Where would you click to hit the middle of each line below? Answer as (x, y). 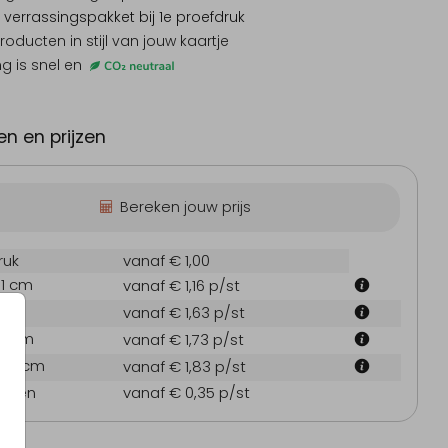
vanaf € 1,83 (169, 367)
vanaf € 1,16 (166, 286)
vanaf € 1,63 (168, 313)
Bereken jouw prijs (185, 207)
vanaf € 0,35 (171, 393)
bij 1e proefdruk (190, 16)
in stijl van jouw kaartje (147, 40)
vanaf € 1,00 (166, 261)
